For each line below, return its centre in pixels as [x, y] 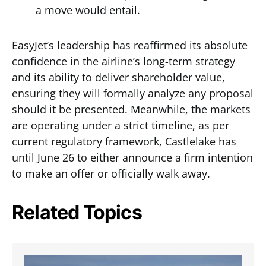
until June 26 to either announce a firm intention [132, 157]
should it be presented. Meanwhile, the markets [131, 109]
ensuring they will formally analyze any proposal [133, 93]
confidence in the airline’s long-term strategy [123, 61]
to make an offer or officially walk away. [111, 173]
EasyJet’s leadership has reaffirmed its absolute [130, 45]
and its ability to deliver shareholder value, [118, 77]
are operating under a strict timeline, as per [121, 125]
